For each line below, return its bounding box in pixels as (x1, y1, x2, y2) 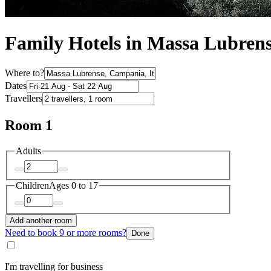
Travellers (5, 93, 42, 104)
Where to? (5, 68, 44, 79)
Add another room (10, 216, 72, 226)
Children (16, 180, 49, 191)
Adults (16, 146, 41, 157)
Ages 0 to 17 (49, 180, 98, 191)
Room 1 (5, 117, 53, 134)
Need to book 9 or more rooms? (5, 227, 126, 238)
